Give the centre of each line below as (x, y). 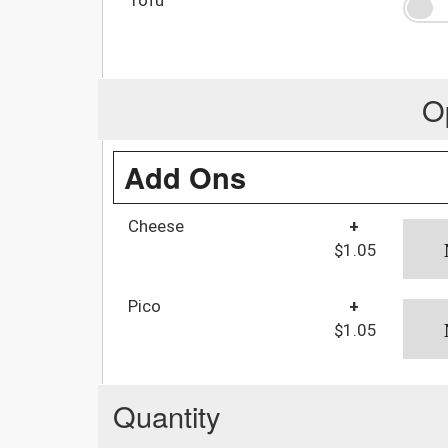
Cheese (156, 225)
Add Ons (185, 176)
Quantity (167, 415)
